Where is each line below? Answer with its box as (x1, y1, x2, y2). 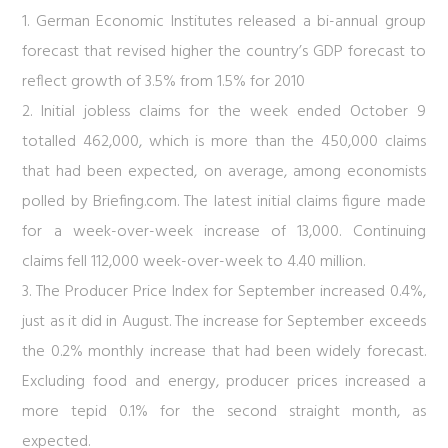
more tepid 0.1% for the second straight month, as (22, 399, 426, 425)
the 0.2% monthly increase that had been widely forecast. (22, 339, 426, 365)
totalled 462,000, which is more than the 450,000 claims (22, 129, 426, 155)
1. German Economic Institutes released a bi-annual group (22, 9, 426, 35)
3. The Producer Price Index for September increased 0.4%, (22, 279, 426, 305)
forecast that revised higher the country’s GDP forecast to (22, 39, 426, 65)
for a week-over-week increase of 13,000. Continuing (22, 219, 426, 245)
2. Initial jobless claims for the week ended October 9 (22, 99, 426, 125)
